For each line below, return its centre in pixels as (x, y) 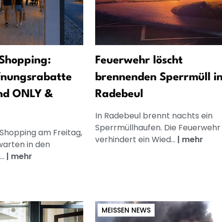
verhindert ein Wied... (136, 139)
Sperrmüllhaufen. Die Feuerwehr (158, 127)
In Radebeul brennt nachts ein (154, 115)
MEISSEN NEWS (124, 210)
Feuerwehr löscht (139, 60)
